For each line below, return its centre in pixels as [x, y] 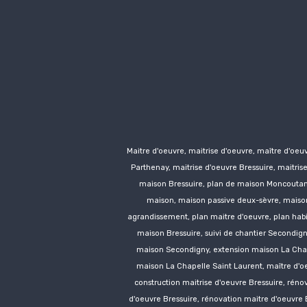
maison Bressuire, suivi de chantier [202, 233]
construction [158, 282]
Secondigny [187, 249]
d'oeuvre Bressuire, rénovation [186, 299]
